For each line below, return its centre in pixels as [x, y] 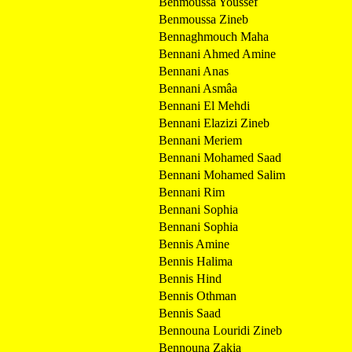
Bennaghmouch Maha [214, 36]
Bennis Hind [190, 278]
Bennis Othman [198, 295]
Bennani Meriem [200, 140]
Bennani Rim [192, 192]
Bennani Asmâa [198, 88]
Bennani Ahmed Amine [217, 53]
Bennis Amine [194, 244]
